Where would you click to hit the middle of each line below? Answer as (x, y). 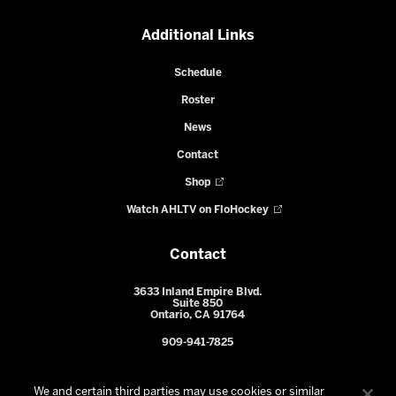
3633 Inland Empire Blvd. (198, 292)
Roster (198, 100)
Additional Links (198, 35)
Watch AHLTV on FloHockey (198, 209)
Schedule (198, 72)
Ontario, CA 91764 (198, 315)
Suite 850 (198, 303)
